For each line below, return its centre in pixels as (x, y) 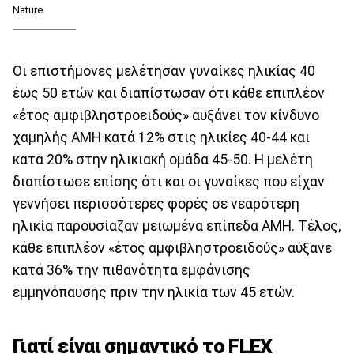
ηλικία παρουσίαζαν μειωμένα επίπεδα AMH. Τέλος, (177, 226)
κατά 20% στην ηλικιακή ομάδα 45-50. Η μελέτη (163, 160)
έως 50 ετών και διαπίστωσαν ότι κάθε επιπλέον (169, 94)
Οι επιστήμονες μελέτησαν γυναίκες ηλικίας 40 (164, 72)
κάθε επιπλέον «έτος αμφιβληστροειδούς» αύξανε (172, 249)
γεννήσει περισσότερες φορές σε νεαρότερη (156, 204)
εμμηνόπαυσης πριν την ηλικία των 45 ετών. (154, 293)
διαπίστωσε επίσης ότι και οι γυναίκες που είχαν (169, 182)
